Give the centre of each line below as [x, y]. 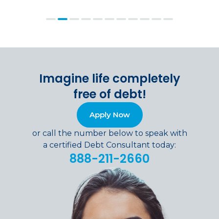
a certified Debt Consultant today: [109, 145]
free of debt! [109, 94]
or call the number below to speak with [109, 133]
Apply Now [109, 114]
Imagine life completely [109, 78]
